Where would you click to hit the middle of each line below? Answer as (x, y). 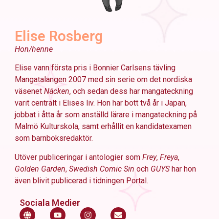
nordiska (177, 80)
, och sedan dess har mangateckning (131, 91)
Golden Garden (40, 169)
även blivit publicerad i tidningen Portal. (81, 180)
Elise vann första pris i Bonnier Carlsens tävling (95, 68)
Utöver (27, 157)
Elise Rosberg (59, 36)
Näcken (57, 91)
